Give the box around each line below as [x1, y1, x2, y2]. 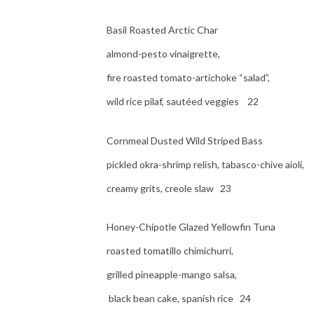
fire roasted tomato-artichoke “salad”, [107, 71, 270, 84]
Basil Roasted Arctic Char [107, 24, 218, 36]
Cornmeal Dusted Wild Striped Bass [107, 134, 263, 146]
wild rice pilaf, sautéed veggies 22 [107, 95, 259, 108]
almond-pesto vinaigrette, [107, 48, 222, 60]
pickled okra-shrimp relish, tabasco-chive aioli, [107, 158, 306, 170]
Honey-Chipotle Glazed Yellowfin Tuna [107, 220, 275, 233]
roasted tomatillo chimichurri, [107, 244, 235, 257]
